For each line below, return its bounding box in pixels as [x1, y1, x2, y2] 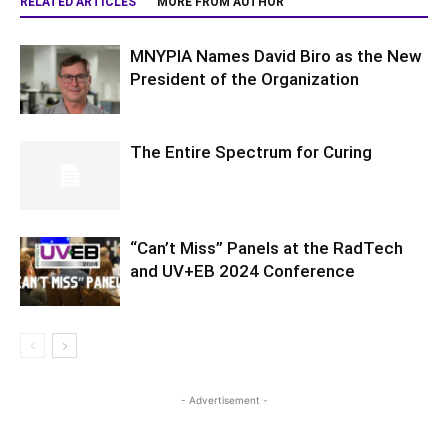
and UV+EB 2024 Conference [130, 261, 355, 282]
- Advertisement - [180, 394, 268, 407]
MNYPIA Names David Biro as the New [130, 46, 422, 67]
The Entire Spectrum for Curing [130, 142, 372, 163]
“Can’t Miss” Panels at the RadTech [130, 238, 403, 259]
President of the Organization [130, 69, 359, 90]
